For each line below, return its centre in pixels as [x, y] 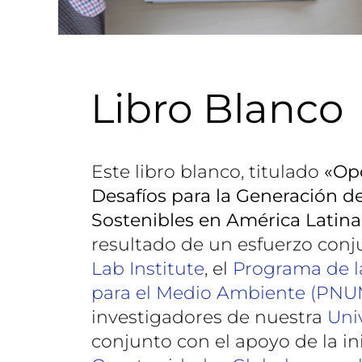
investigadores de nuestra [209, 318]
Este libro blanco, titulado [208, 172]
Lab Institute [148, 269]
